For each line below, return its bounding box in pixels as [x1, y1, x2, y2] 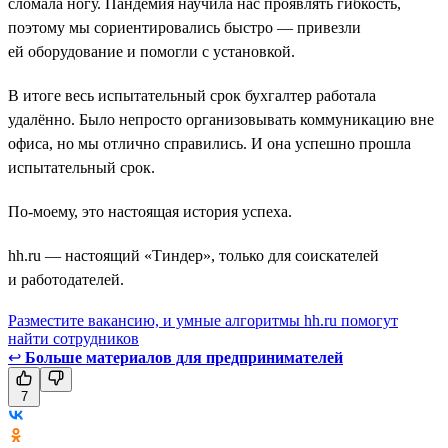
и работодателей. [8, 270, 124, 288]
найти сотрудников [8, 329, 139, 347]
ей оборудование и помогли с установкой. [8, 42, 295, 60]
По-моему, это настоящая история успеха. [8, 202, 292, 220]
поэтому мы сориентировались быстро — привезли [8, 18, 361, 36]
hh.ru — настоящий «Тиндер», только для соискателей [8, 246, 379, 264]
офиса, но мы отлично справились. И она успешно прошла [8, 134, 411, 152]
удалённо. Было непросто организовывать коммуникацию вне [8, 110, 434, 128]
